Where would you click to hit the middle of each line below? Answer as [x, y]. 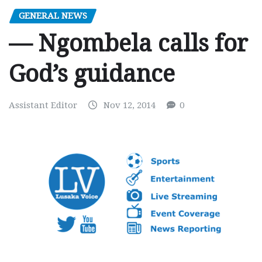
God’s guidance [92, 74]
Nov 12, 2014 [130, 106]
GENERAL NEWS [53, 15]
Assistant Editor [43, 106]
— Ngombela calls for [128, 44]
